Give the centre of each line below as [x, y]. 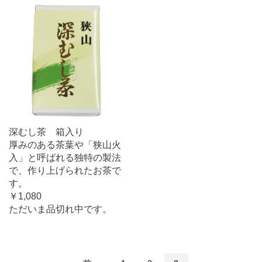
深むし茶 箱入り [46, 132]
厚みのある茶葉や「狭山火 [65, 145]
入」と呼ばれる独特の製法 [65, 158]
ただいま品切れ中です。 [60, 209]
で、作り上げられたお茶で [65, 170]
